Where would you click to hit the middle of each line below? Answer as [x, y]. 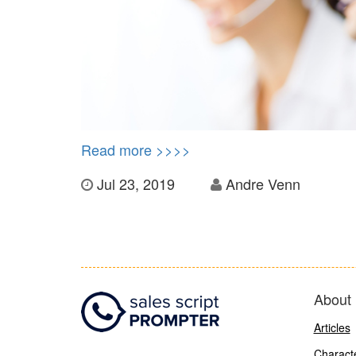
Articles [332, 328]
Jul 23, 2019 [136, 184]
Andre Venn [263, 184]
